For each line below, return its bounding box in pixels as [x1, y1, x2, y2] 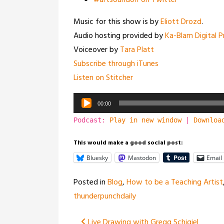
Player [73, 109, 97, 117]
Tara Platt [120, 43, 154, 56]
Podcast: [73, 116, 109, 124]
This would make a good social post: [73, 138, 183, 148]
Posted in [73, 176, 107, 189]
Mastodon [128, 153, 156, 162]
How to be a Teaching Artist [126, 176, 223, 189]
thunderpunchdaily [73, 190, 136, 203]
